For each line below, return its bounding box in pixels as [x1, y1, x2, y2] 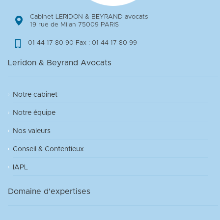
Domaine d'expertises [8, 187, 90, 195]
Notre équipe [13, 109, 55, 116]
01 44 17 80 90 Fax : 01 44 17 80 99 [28, 40, 137, 47]
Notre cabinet [13, 91, 57, 98]
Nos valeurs [13, 127, 51, 135]
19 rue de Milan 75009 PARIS [30, 22, 119, 28]
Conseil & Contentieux [13, 145, 84, 153]
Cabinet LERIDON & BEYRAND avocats [30, 14, 148, 21]
